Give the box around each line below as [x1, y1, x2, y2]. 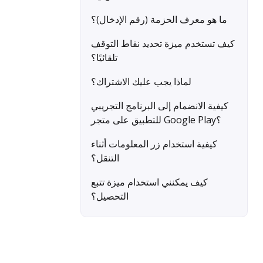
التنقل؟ [91, 151, 119, 164]
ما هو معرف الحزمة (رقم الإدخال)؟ [91, 13, 227, 26]
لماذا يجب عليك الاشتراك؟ [91, 75, 191, 88]
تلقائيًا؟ [91, 51, 117, 64]
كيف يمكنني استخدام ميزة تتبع [91, 176, 208, 188]
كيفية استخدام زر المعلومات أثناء [91, 137, 217, 150]
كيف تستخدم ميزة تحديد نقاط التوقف [91, 37, 235, 50]
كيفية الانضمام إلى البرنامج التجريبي [91, 99, 228, 112]
